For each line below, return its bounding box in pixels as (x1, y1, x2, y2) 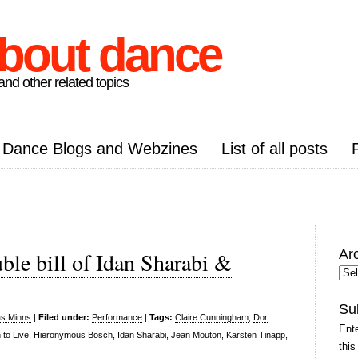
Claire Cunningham (175, 312, 249, 322)
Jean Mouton (171, 330, 221, 340)
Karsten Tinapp (226, 330, 285, 340)
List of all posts (221, 140, 328, 157)
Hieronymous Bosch (34, 330, 113, 340)
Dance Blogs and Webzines (2, 140, 197, 157)
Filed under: (38, 312, 89, 322)
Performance (92, 312, 142, 322)
